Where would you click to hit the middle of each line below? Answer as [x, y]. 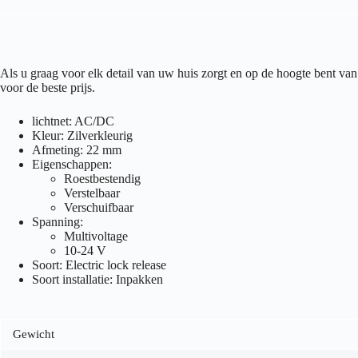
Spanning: [58, 222]
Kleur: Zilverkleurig [82, 136]
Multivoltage [96, 237]
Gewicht [34, 334]
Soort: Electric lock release [99, 265]
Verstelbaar [92, 193]
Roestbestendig [102, 179]
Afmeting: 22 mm [77, 150]
